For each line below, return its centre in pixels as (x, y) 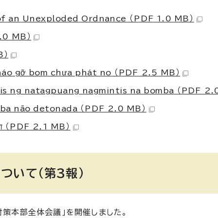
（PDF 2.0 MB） (112, 109)
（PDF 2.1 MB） (36, 127)
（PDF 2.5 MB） (146, 73)
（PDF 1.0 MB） (160, 18)
